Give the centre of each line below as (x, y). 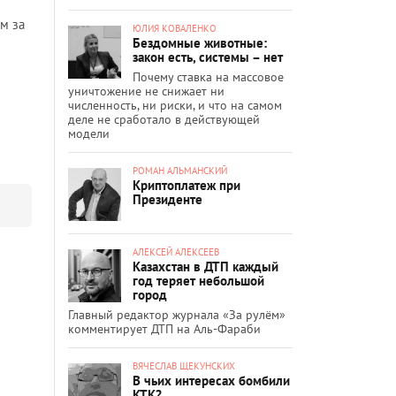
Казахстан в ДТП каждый (206, 266)
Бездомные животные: (200, 42)
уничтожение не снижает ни (146, 91)
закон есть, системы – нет (208, 57)
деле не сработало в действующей (164, 119)
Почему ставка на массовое (208, 76)
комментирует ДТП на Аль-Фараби (164, 328)
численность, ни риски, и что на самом (175, 105)
